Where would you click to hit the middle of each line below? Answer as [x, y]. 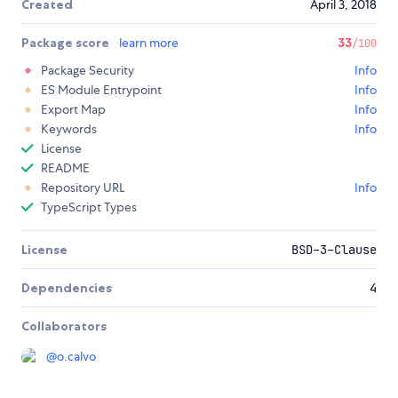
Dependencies [67, 288]
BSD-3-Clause [334, 250]
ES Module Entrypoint [101, 90]
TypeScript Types [89, 207]
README [65, 168]
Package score [67, 43]
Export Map [73, 110]
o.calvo [76, 357]
